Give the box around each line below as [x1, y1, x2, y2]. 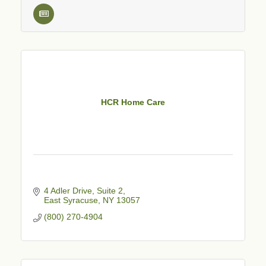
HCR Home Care [101, 97, 165, 107]
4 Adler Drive [43, 185, 92, 195]
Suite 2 [96, 185, 123, 195]
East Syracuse [43, 195, 98, 205]
